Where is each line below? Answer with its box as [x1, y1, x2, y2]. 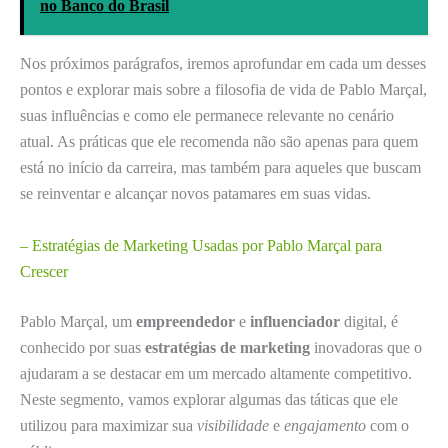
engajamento [284, 416, 366, 434]
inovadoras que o [310, 338, 422, 356]
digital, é [340, 312, 398, 330]
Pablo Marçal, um [20, 312, 136, 330]
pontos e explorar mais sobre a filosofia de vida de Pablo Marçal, [20, 80, 427, 98]
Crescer [20, 262, 68, 280]
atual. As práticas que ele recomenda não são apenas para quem [20, 132, 418, 150]
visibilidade [197, 416, 269, 434]
